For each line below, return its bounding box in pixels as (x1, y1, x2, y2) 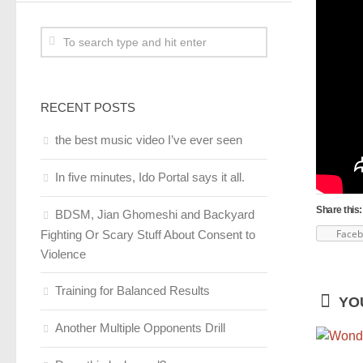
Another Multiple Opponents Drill (55, 321, 225, 335)
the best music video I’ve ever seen (55, 133, 242, 147)
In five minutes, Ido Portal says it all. (55, 170, 245, 184)
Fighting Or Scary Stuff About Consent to (41, 228, 255, 241)
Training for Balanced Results (55, 284, 210, 297)
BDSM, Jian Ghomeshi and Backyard (55, 207, 254, 221)
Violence (41, 247, 86, 261)
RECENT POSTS (41, 100, 135, 114)
